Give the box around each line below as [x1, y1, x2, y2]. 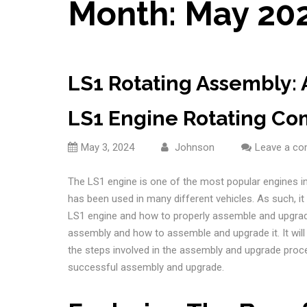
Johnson [171, 140, 214, 153]
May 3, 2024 [80, 140, 134, 153]
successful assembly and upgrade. [67, 260, 224, 273]
